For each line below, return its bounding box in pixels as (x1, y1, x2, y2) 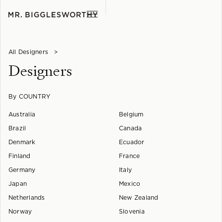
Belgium (119, 111, 144, 117)
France (119, 153, 140, 159)
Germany (8, 167, 36, 173)
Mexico (119, 181, 141, 187)
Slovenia (119, 209, 145, 215)
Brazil (8, 125, 26, 131)
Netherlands (8, 195, 45, 201)
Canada (119, 125, 142, 131)
